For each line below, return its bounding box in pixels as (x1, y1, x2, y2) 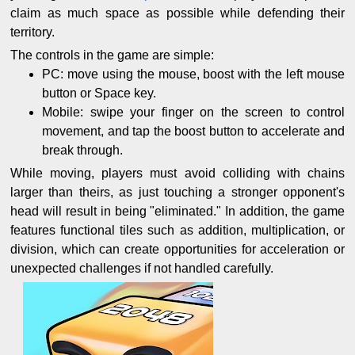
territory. (10, 25, 55, 40)
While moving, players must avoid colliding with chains (10, 166, 345, 181)
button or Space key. (42, 86, 156, 101)
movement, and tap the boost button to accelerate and (42, 124, 345, 139)
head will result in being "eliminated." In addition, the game (10, 204, 345, 219)
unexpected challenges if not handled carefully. (10, 261, 273, 276)
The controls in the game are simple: (10, 48, 214, 63)
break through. (42, 143, 123, 158)
